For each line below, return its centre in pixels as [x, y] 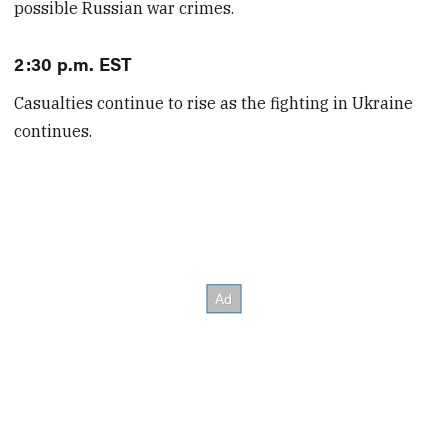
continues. [53, 131]
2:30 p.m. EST [73, 62]
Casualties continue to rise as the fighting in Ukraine [214, 103]
